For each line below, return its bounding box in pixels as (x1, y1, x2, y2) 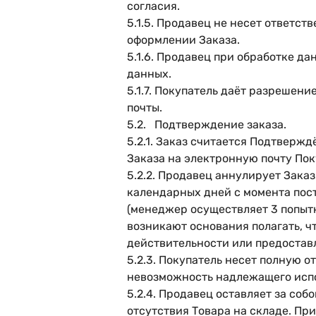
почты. (127, 101, 162, 114)
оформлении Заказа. (127, 33, 240, 47)
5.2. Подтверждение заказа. (127, 118, 286, 131)
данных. (127, 67, 171, 80)
